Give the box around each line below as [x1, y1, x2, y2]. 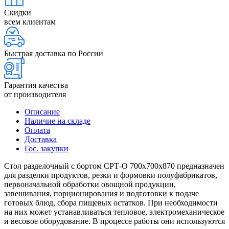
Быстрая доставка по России [4, 49, 103, 58]
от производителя [4, 89, 66, 99]
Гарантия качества [4, 80, 68, 89]
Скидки [4, 8, 31, 17]
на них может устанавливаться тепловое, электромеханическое [4, 207, 224, 216]
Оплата [25, 125, 50, 134]
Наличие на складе [25, 116, 90, 125]
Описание [25, 107, 60, 116]
